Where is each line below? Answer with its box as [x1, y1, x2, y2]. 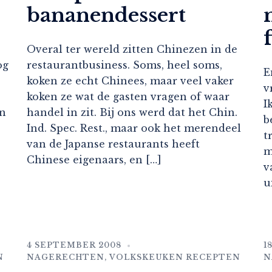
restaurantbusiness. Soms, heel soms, [27, 59, 222, 72]
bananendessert [27, 3, 186, 28]
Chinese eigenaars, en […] [27, 154, 161, 166]
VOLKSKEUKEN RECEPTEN [109, 253, 240, 262]
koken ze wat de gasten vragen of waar [27, 90, 229, 103]
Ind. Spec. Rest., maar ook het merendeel [27, 122, 241, 135]
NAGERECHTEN [27, 253, 104, 262]
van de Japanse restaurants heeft [27, 138, 200, 151]
